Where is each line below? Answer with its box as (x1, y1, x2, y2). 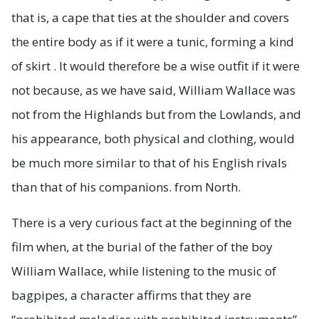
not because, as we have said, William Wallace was (11, 81, 296, 98)
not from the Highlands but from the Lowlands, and (11, 105, 301, 122)
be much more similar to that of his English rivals (11, 154, 287, 171)
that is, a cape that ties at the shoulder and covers (11, 9, 289, 26)
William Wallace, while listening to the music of (11, 262, 276, 279)
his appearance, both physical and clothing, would (11, 130, 295, 147)
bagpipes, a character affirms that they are (11, 286, 251, 303)
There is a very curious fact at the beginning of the (11, 214, 292, 231)
